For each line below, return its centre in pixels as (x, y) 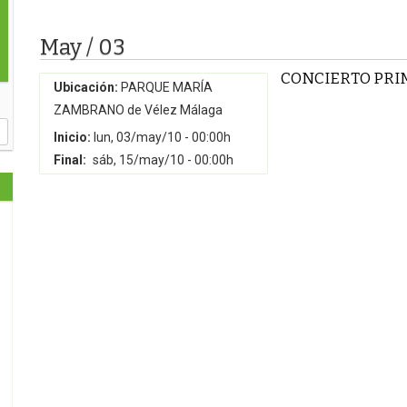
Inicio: (72, 137)
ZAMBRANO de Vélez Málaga (138, 110)
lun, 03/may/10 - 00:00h (162, 137)
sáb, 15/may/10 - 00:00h (163, 160)
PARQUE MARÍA (165, 87)
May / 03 (83, 47)
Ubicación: (86, 87)
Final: (70, 160)
